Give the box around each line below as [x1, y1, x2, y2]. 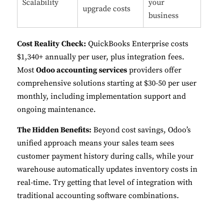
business [148, 11, 179, 21]
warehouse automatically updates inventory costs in [17, 164, 198, 175]
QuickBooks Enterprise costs [86, 39, 188, 49]
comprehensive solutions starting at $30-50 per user [17, 78, 197, 89]
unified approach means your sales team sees [17, 138, 174, 148]
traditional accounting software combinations [17, 191, 177, 201]
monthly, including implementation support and [17, 91, 186, 102]
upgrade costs [83, 4, 130, 14]
